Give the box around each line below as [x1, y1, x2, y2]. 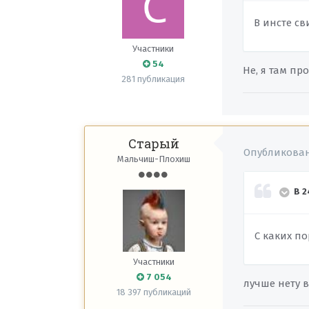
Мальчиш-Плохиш [117, 154, 191, 164]
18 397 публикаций [117, 287, 192, 297]
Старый [128, 135, 180, 152]
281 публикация [121, 74, 186, 84]
